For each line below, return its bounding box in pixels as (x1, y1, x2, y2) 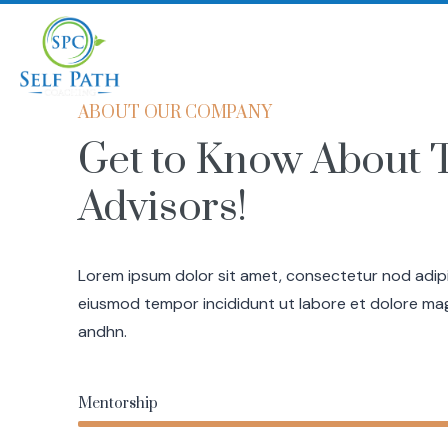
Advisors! (77, 182, 248, 235)
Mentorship (77, 394, 158, 414)
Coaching (343, 47, 405, 65)
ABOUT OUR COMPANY (77, 102, 272, 125)
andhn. (77, 321, 127, 343)
